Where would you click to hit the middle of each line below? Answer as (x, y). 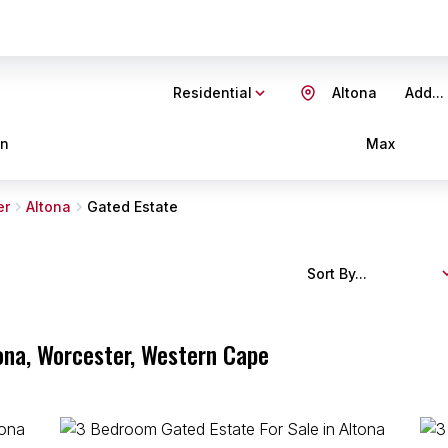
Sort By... (337, 273)
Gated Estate (132, 206)
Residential (212, 92)
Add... (424, 92)
